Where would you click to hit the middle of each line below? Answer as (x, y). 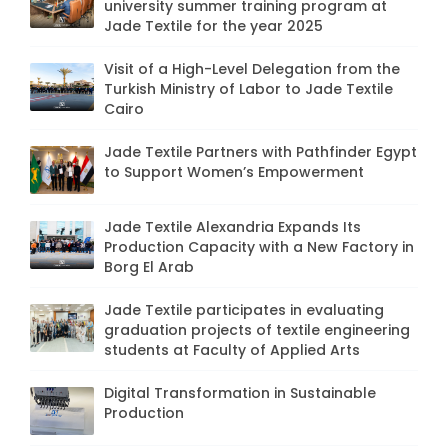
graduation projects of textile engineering (257, 330)
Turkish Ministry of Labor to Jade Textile (248, 89)
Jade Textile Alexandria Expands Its (232, 227)
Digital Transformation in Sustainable (240, 393)
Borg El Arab (149, 267)
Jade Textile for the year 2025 (213, 26)
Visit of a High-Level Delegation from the (252, 69)
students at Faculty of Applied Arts (232, 350)
